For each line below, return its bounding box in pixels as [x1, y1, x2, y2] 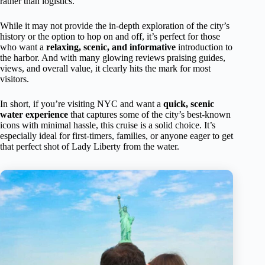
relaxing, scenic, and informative [46, 41, 176, 52]
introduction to [176, 41, 232, 52]
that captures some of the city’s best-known [68, 109, 231, 119]
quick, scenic [163, 98, 214, 109]
